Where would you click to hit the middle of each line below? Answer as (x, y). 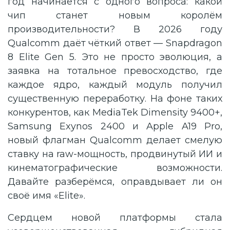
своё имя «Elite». (46, 196)
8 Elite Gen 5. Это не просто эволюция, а (115, 57)
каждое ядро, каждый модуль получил (115, 85)
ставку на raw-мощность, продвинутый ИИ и (115, 154)
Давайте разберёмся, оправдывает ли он (115, 182)
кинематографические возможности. (115, 168)
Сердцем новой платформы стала (115, 218)
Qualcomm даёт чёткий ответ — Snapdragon (115, 43)
